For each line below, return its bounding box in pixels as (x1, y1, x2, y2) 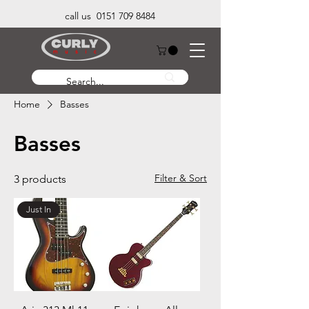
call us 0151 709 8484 (64, 10, 155, 22)
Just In (26, 204, 52, 215)
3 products (14, 172, 66, 186)
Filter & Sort (154, 171, 207, 184)
